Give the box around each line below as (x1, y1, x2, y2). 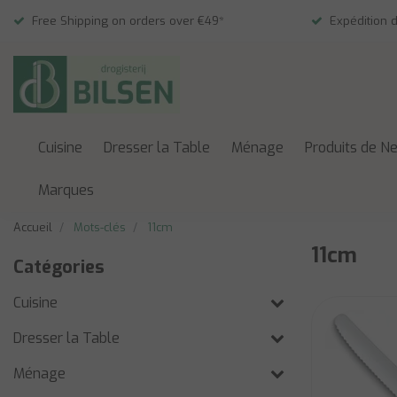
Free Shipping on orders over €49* (32, 13, 224, 28)
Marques (38, 181, 94, 199)
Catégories (13, 255, 105, 279)
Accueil (13, 220, 52, 235)
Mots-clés (74, 220, 126, 235)
